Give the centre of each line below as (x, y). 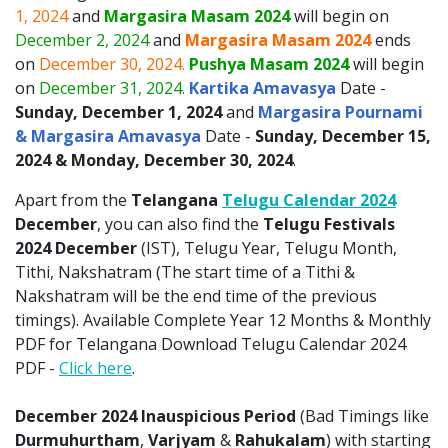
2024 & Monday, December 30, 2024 (154, 159)
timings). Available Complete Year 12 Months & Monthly (223, 319)
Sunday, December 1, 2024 (118, 111)
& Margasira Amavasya (108, 135)
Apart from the (73, 199)
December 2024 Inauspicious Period (155, 415)
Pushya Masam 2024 (269, 63)
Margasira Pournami (340, 111)
